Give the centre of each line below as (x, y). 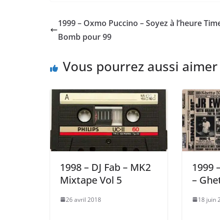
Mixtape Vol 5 (91, 180)
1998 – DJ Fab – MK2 (105, 167)
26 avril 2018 (83, 199)
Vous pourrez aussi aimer (140, 67)
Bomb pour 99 (85, 37)
